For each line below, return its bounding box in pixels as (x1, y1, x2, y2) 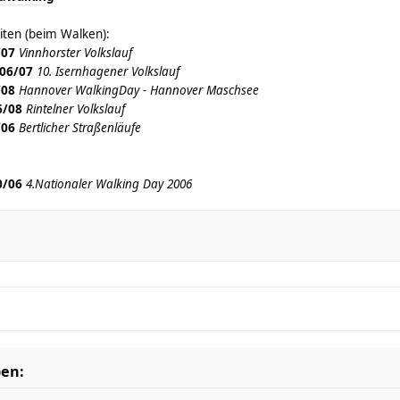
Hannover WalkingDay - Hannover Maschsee (19, 82, 259, 98)
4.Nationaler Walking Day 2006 (26, 176, 192, 192)
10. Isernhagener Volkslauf (37, 63, 179, 79)
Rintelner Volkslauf (26, 101, 125, 117)
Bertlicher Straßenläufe (19, 120, 141, 136)
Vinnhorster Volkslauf (19, 45, 132, 61)
